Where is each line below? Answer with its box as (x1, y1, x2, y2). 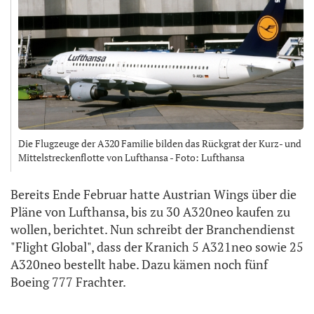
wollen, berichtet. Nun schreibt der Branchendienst (11, 220, 295, 238)
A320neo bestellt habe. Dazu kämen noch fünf (11, 255, 268, 273)
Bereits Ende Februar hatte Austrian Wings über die (11, 185, 296, 203)
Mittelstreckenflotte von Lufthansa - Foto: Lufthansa (18, 150, 245, 164)
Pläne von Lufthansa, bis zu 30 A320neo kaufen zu (11, 203, 290, 220)
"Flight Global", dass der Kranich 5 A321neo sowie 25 (11, 238, 303, 255)
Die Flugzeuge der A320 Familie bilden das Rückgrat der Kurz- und (18, 136, 301, 150)
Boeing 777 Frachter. (11, 273, 126, 290)
